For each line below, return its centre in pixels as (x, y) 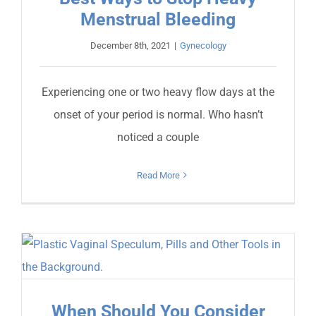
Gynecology (203, 45)
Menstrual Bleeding (158, 19)
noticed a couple (158, 137)
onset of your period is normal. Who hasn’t (158, 114)
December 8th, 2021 (130, 45)
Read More (158, 175)
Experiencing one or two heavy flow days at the (158, 92)
